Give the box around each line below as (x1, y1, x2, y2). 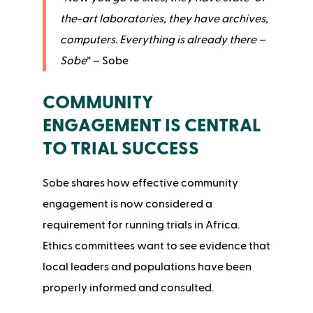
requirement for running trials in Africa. (42, 219, 240, 231)
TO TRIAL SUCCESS (42, 140, 199, 159)
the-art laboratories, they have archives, (59, 13, 268, 25)
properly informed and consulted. (42, 282, 214, 294)
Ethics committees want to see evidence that (42, 240, 270, 252)
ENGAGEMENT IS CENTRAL (42, 117, 261, 136)
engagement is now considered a (42, 198, 212, 210)
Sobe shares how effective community (42, 177, 238, 189)
